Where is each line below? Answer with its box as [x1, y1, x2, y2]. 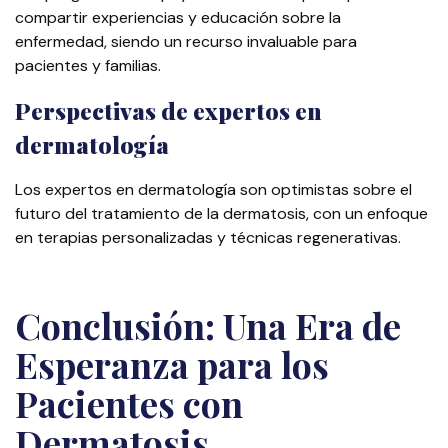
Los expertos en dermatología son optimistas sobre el [15, 179, 412, 201]
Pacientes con [15, 379, 243, 428]
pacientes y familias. [15, 55, 161, 77]
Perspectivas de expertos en [15, 95, 322, 127]
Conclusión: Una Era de [15, 301, 401, 350]
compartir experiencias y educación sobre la [15, 7, 341, 29]
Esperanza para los [15, 340, 329, 389]
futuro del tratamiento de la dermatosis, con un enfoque [15, 203, 428, 225]
